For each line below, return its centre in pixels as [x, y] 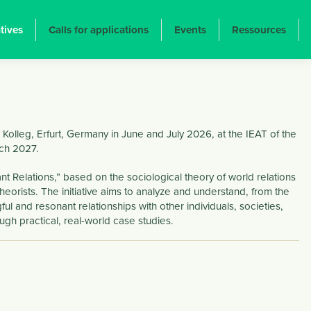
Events [190, 30]
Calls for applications [98, 30]
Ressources [259, 30]
